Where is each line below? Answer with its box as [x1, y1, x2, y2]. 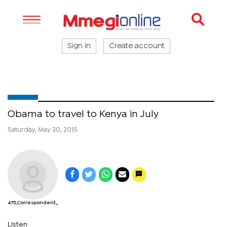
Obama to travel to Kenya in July [8, 110, 159, 119]
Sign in [67, 43, 91, 49]
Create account [109, 43, 165, 49]
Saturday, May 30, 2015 [8, 127, 77, 133]
